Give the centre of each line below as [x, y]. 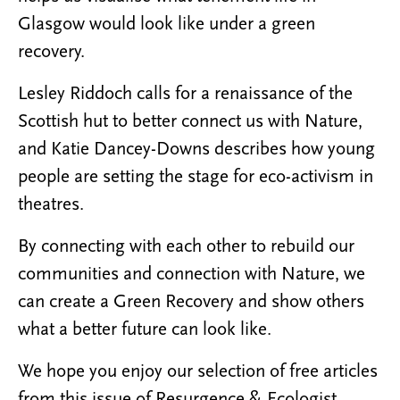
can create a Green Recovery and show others [191, 302]
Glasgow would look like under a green [167, 24]
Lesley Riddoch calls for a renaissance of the [185, 94]
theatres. [51, 204]
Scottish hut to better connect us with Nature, [190, 121]
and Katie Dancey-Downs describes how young [196, 149]
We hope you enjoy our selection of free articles [198, 371]
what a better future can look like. [145, 329]
